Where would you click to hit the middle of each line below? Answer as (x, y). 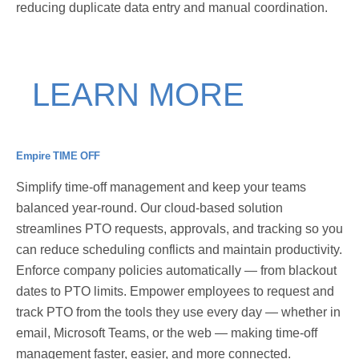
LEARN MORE (138, 94)
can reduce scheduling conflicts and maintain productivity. (179, 249)
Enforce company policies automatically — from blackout (176, 270)
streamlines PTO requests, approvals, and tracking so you (179, 228)
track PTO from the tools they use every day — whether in (178, 312)
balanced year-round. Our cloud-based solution (149, 208)
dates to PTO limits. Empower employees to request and (175, 291)
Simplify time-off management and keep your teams (161, 187)
